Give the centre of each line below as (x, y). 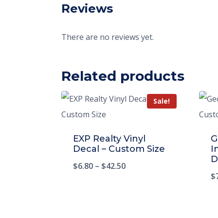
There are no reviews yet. (108, 37)
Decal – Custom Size (119, 149)
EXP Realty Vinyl (109, 139)
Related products (123, 76)
